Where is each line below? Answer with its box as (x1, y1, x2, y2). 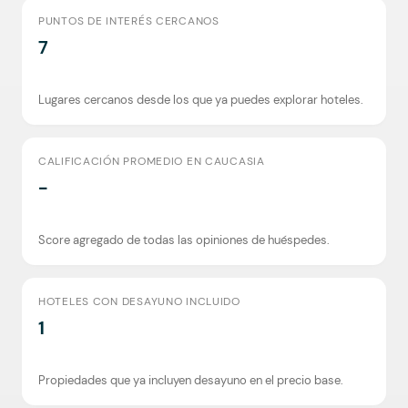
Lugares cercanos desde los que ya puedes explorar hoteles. (38, 92, 363, 107)
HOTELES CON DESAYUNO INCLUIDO (38, 294, 240, 309)
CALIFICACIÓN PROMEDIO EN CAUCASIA (38, 154, 265, 168)
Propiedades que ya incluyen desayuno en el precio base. (38, 372, 343, 388)
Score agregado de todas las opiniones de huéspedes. (38, 232, 330, 248)
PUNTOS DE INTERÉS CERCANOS (38, 14, 219, 28)
